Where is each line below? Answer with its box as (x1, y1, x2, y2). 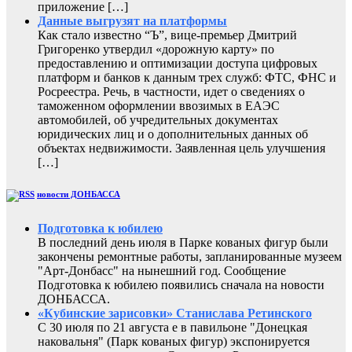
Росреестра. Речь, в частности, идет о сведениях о (38, 85, 305, 99)
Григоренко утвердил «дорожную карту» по (38, 42, 274, 57)
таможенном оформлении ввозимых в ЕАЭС (38, 99, 280, 113)
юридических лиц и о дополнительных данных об (38, 127, 308, 141)
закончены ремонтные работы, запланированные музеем (38, 250, 342, 264)
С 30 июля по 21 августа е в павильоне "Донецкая (38, 321, 307, 335)
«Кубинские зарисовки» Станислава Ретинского (38, 306, 312, 321)
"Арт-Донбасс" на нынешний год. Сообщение (38, 264, 286, 278)
